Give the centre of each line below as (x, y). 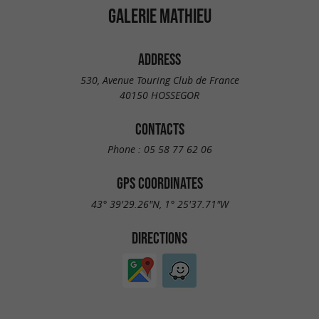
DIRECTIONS (159, 237)
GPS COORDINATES (159, 183)
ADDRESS (159, 59)
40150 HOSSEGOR (159, 95)
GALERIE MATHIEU (159, 16)
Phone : (125, 150)
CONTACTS (159, 129)
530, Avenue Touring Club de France (159, 80)
